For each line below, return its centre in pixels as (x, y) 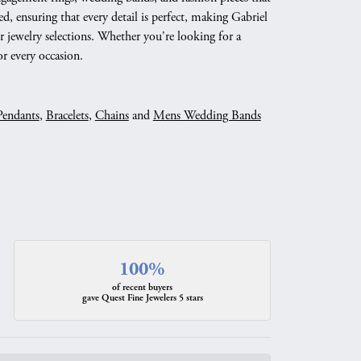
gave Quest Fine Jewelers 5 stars (142, 298)
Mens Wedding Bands (207, 116)
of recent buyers (143, 287)
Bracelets (67, 116)
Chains (112, 116)
